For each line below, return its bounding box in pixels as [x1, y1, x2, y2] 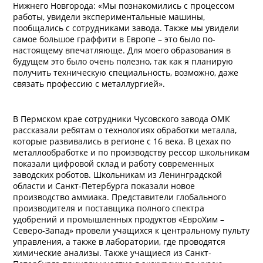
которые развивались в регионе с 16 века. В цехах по [13, 136, 231, 147]
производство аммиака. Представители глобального [13, 191, 226, 203]
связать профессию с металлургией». [13, 78, 165, 89]
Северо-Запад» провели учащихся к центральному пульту [13, 225, 249, 236]
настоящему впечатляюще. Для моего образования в [13, 45, 231, 56]
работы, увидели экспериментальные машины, [13, 11, 205, 22]
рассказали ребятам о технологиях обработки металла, [13, 124, 237, 136]
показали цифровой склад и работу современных [13, 158, 214, 169]
